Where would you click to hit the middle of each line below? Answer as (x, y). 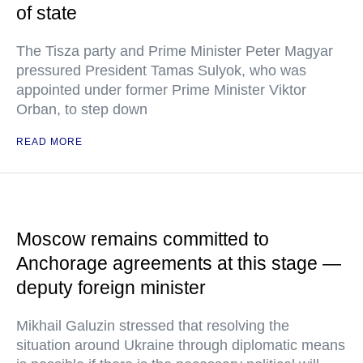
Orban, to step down (82, 109)
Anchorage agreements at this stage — (179, 263)
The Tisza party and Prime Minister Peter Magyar (175, 51)
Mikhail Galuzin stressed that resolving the (153, 326)
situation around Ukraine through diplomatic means (181, 345)
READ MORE (49, 142)
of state (47, 13)
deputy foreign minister (111, 288)
